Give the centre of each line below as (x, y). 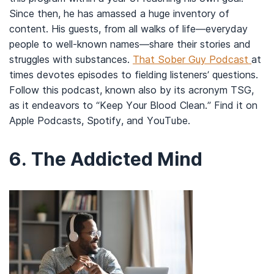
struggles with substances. (71, 59)
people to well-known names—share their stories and (130, 44)
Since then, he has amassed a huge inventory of (119, 13)
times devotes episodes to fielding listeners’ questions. (134, 74)
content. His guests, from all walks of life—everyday (128, 28)
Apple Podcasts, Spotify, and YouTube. (100, 120)
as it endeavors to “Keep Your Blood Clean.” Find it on (133, 105)
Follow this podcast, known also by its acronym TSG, (131, 90)
